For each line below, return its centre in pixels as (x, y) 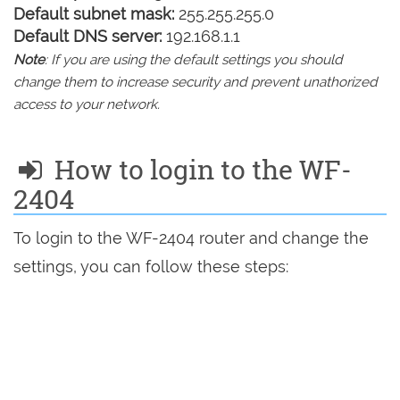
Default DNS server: (87, 37)
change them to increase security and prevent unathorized (196, 83)
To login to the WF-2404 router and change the (191, 238)
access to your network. (87, 105)
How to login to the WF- (200, 170)
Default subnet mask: (94, 14)
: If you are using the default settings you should (194, 60)
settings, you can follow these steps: (151, 267)
